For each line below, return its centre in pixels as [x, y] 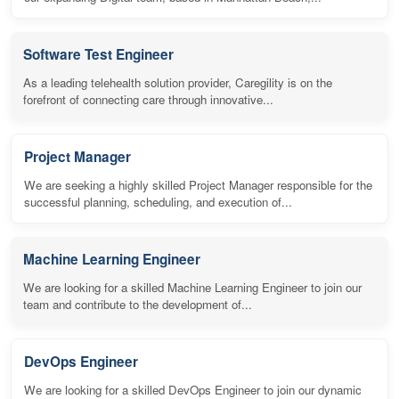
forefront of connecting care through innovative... [148, 100]
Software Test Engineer [98, 55]
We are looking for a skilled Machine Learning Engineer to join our [192, 288]
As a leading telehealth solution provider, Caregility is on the [178, 83]
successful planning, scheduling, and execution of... [158, 202]
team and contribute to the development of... [138, 305]
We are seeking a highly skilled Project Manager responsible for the [198, 185]
